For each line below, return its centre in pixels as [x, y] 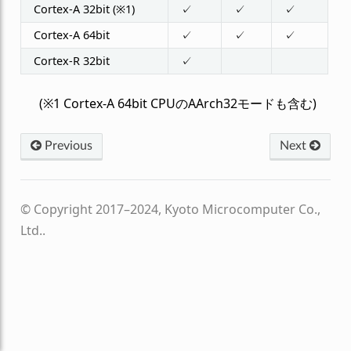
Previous [67, 145]
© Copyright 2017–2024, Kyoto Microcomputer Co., [170, 209]
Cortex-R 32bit [71, 60]
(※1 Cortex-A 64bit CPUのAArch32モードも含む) [177, 103]
